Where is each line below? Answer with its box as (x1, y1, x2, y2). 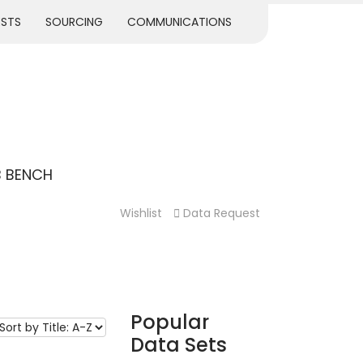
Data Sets (130, 331, 227, 358)
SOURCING (45, 14, 103, 30)
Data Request (183, 205, 260, 221)
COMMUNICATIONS (127, 14, 232, 30)
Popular (130, 309, 209, 335)
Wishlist (120, 205, 162, 221)
